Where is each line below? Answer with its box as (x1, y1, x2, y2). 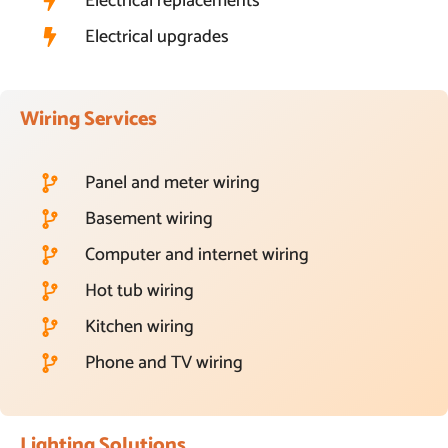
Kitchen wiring (85, 312, 194, 343)
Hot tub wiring (85, 276, 194, 307)
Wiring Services (20, 103, 157, 137)
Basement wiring (85, 204, 213, 235)
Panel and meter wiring (85, 168, 260, 199)
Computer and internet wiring (85, 240, 309, 271)
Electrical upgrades (85, 22, 229, 53)
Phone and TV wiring (85, 348, 243, 379)
